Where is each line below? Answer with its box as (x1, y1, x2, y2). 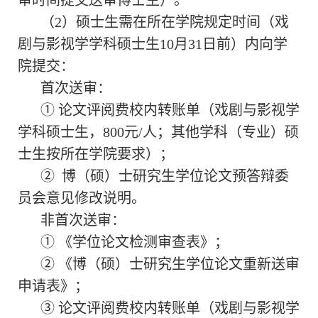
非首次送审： (40, 212, 126, 229)
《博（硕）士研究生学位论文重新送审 (58, 256, 300, 273)
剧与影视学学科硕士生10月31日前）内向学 (18, 36, 287, 53)
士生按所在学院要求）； (18, 146, 174, 163)
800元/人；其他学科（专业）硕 (103, 124, 299, 141)
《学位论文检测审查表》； (58, 234, 229, 251)
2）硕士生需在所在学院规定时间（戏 (55, 14, 289, 31)
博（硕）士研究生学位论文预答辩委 (62, 168, 289, 185)
